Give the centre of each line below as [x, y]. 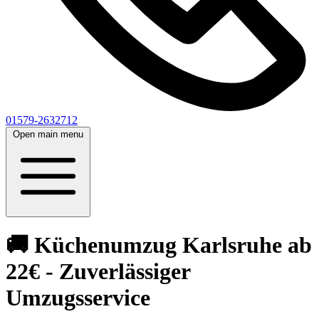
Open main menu [48, 134]
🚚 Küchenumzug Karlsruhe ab [159, 245]
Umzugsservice [78, 298]
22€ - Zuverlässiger [98, 272]
